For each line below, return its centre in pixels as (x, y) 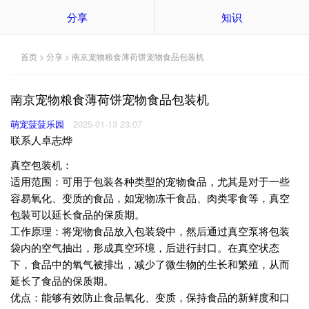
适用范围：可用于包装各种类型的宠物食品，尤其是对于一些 (150, 181)
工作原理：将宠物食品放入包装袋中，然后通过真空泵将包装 (150, 231)
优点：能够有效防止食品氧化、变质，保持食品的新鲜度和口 (150, 297)
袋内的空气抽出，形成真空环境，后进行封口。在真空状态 (145, 248)
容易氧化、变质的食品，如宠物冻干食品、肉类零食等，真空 (150, 198)
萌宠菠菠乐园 (37, 124)
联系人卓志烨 (41, 140)
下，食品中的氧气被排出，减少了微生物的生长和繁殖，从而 (150, 264)
